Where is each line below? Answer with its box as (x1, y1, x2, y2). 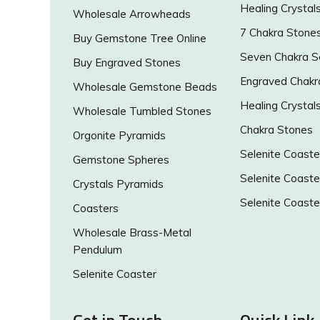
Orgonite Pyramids (73, 129, 166, 143)
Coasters (73, 201, 119, 216)
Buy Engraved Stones (73, 56, 181, 70)
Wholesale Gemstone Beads (73, 80, 217, 94)
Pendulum (73, 243, 122, 257)
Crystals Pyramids (73, 177, 164, 191)
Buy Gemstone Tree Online (73, 31, 206, 46)
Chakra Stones (240, 123, 313, 137)
